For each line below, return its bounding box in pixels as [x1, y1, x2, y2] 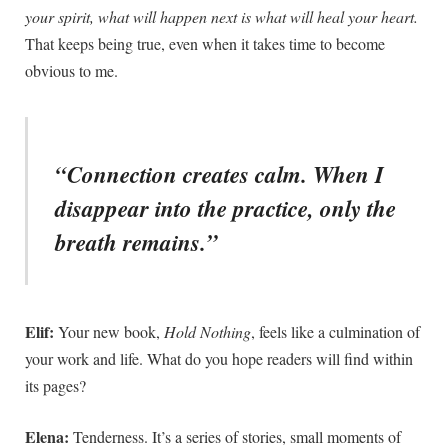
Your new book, [54, 320, 164, 342]
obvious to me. [25, 59, 123, 81]
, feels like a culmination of [251, 320, 420, 342]
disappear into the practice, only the [54, 191, 396, 224]
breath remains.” [54, 225, 218, 258]
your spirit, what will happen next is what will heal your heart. [25, 5, 418, 27]
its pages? [25, 374, 86, 396]
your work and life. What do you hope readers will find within [25, 347, 413, 369]
